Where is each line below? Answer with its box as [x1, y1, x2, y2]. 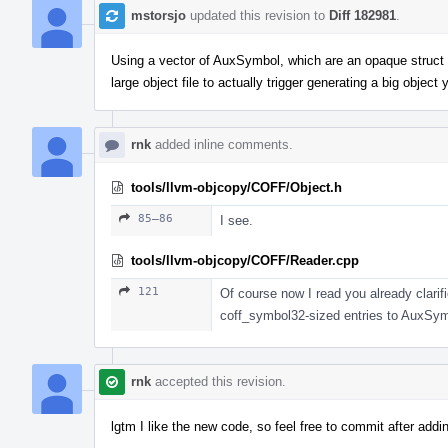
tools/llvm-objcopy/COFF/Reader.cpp [131, 252, 359, 268]
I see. [220, 212, 253, 228]
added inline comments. [151, 136, 293, 152]
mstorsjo [131, 7, 186, 23]
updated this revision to [186, 7, 329, 23]
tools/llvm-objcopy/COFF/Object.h [131, 179, 342, 195]
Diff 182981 [329, 7, 396, 23]
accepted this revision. [151, 373, 286, 389]
